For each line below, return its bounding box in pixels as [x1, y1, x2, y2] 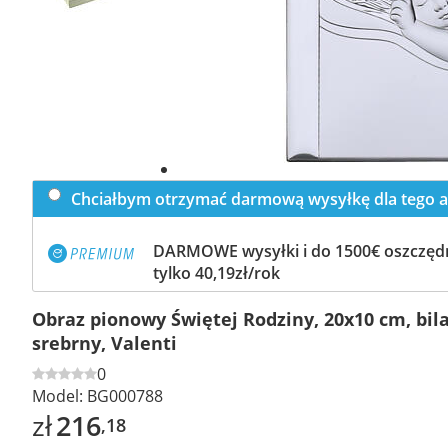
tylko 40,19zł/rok [153, 261, 280, 284]
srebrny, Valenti [32, 330, 177, 355]
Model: [32, 384, 83, 407]
